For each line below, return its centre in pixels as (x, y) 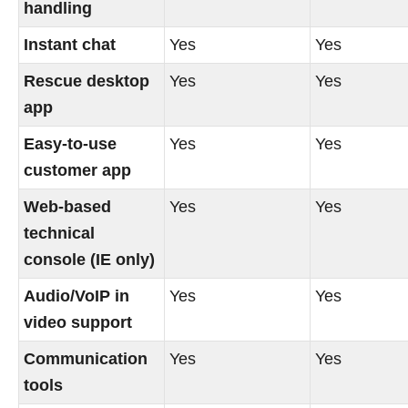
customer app (78, 171)
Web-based (68, 207)
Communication (86, 359)
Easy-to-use (71, 144)
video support (78, 323)
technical (60, 234)
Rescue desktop (87, 82)
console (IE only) (90, 260)
